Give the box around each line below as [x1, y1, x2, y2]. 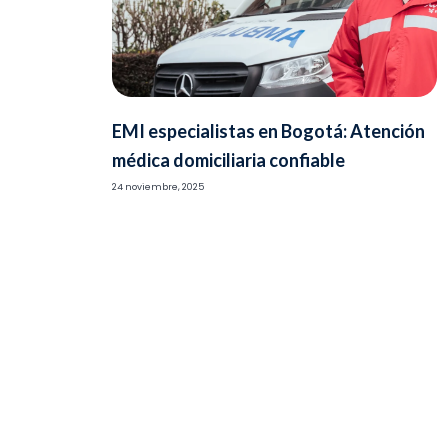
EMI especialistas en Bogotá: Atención [112, 119, 425, 142]
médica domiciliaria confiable [112, 148, 345, 171]
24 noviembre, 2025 [112, 180, 204, 193]
